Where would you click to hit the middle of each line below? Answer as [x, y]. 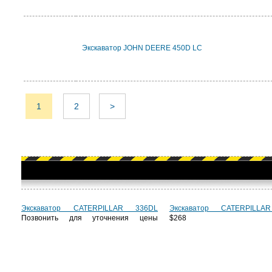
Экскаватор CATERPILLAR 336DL [90, 208]
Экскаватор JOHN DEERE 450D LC [142, 48]
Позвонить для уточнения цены [90, 218]
